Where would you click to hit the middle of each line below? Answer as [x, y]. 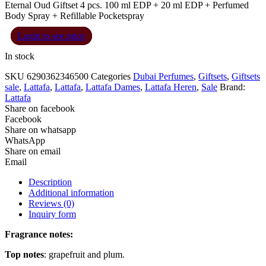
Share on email [33, 151]
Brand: [232, 87]
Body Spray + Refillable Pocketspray [75, 15]
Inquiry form [52, 214]
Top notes [24, 254]
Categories [111, 76]
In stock [20, 56]
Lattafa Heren [171, 87]
